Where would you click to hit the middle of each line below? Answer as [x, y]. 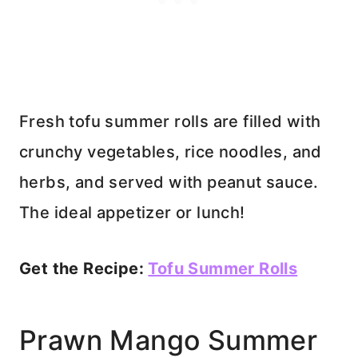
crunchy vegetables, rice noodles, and [171, 152]
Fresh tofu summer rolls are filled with [170, 122]
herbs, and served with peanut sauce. [169, 183]
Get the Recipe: [84, 269]
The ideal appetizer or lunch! [132, 213]
